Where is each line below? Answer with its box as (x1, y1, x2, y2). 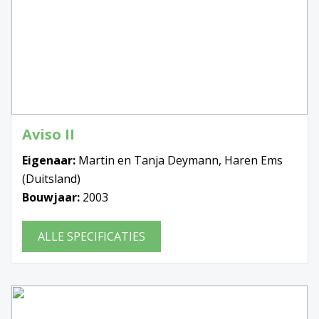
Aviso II (22, 125, 75, 145)
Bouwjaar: (22, 189, 83, 206)
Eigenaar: (22, 152, 78, 169)
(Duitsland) (22, 171, 80, 187)
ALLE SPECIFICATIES (38, 229, 145, 245)
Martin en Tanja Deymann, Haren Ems (78, 152, 283, 169)
